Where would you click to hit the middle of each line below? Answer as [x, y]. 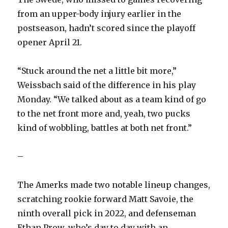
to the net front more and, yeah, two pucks [104, 114]
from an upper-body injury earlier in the [99, 14]
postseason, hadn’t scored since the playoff [107, 28]
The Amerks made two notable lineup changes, [114, 185]
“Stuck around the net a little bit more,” [97, 71]
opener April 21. [50, 42]
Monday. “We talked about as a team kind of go [112, 99]
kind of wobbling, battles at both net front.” [105, 128]
